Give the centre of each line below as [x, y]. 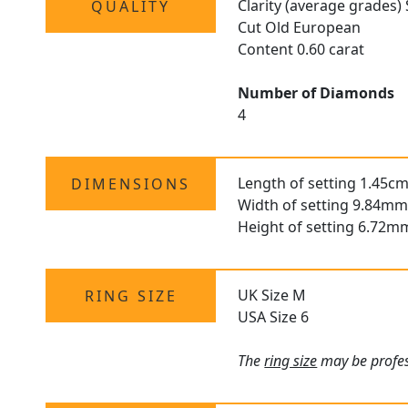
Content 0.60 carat [301, 50]
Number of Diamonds [316, 93]
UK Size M [272, 296]
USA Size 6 [274, 317]
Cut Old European [300, 28]
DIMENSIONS [131, 184]
